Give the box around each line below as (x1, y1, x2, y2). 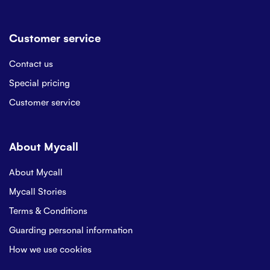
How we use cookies (9, 243, 92, 254)
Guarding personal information (9, 224, 133, 235)
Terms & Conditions (9, 204, 87, 216)
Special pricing (9, 77, 70, 88)
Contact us (9, 57, 53, 69)
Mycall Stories (9, 185, 66, 196)
